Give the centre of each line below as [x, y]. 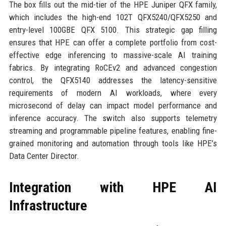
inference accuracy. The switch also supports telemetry [113, 118]
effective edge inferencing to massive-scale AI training [113, 55]
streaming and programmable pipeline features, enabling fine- [113, 131]
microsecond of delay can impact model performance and [113, 105]
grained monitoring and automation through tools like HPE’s [113, 143]
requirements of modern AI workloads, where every [113, 93]
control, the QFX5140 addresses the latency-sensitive [113, 80]
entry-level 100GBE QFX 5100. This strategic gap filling [113, 30]
